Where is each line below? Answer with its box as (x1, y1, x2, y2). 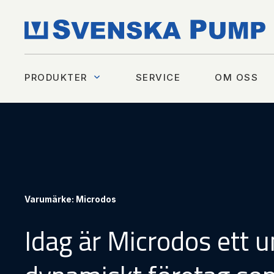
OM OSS (215, 71, 258, 83)
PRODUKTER (24, 71, 87, 83)
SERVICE (135, 71, 180, 83)
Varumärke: (24, 194, 76, 204)
